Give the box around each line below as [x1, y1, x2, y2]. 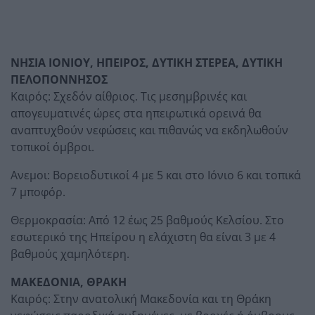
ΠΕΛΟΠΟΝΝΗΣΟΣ [11, 71, 108, 87]
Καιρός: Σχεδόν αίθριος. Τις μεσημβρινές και [11, 88, 247, 104]
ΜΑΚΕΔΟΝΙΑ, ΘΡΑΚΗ [11, 274, 127, 290]
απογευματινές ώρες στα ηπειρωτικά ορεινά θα [11, 105, 262, 121]
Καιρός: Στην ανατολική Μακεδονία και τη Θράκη [11, 290, 271, 307]
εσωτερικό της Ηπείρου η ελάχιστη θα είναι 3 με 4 [11, 229, 276, 245]
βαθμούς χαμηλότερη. [11, 245, 129, 262]
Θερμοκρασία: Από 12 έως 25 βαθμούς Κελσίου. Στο [11, 212, 284, 228]
